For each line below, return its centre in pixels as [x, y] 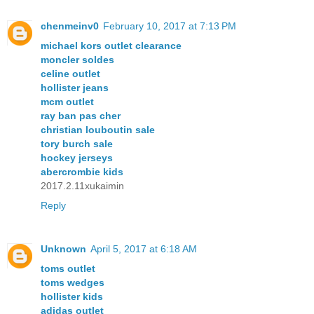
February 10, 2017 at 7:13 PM [170, 26]
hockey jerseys [77, 157]
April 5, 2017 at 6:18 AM [144, 248]
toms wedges [73, 282]
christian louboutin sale [98, 129]
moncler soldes [77, 59]
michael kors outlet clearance [111, 45]
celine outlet [70, 73]
